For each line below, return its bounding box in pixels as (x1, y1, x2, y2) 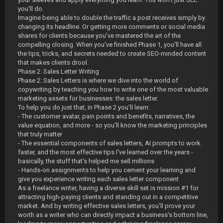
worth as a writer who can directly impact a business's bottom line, (18, 211, 208, 219)
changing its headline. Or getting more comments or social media (18, 23, 205, 30)
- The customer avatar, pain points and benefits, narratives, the (18, 112, 195, 120)
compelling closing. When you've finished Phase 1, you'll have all (18, 41, 202, 48)
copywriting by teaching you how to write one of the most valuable (18, 86, 208, 93)
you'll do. (18, 5, 44, 12)
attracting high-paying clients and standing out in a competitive (18, 193, 198, 201)
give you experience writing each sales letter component (18, 175, 179, 183)
